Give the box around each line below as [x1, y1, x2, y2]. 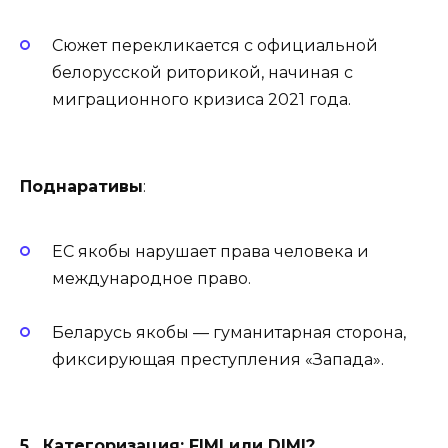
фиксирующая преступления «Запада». [52, 350, 384, 370]
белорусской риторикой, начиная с [52, 63, 353, 83]
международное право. [52, 268, 251, 288]
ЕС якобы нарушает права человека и [52, 241, 369, 261]
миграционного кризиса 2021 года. [52, 90, 351, 110]
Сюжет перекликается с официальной [52, 36, 378, 56]
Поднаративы [20, 176, 143, 196]
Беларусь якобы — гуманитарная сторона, [52, 323, 406, 343]
